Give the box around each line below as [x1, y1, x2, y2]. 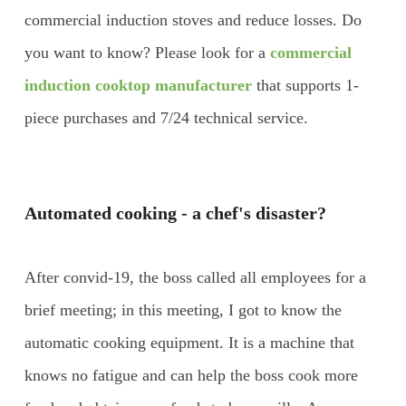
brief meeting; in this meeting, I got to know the [24, 300, 342, 319]
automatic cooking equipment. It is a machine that [24, 333, 354, 352]
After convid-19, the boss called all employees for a [24, 267, 366, 286]
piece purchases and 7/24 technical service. [24, 108, 308, 127]
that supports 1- [251, 75, 359, 94]
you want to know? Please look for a [24, 43, 270, 62]
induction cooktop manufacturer [24, 75, 252, 94]
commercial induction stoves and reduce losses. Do [24, 10, 362, 29]
